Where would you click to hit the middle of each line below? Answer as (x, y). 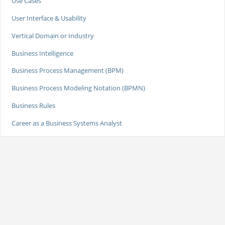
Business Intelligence (42, 53)
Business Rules (33, 106)
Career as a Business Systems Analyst (67, 123)
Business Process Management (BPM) (67, 71)
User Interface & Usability (49, 18)
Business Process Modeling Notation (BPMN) (78, 88)
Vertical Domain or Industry (52, 35)
